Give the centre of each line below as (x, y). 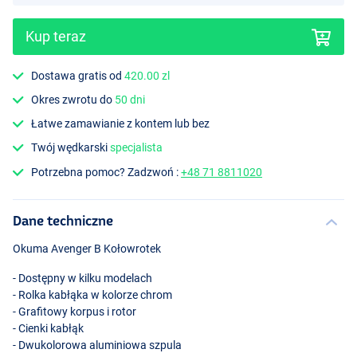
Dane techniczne (63, 220)
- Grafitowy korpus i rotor (75, 311)
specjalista (137, 148)
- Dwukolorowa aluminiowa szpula (97, 345)
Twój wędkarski (71, 148)
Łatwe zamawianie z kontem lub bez (121, 124)
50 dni (130, 99)
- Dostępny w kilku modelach (82, 278)
